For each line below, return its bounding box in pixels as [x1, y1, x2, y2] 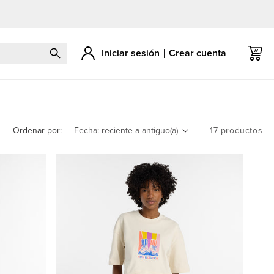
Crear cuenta [169, 46, 227, 60]
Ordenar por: [12, 124, 62, 137]
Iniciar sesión [102, 46, 160, 60]
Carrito [242, 46, 267, 60]
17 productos [210, 124, 263, 137]
